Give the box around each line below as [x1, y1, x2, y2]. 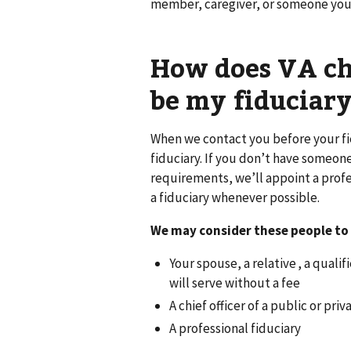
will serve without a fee [169, 273, 300, 291]
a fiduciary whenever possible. [150, 188, 320, 206]
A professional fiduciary [169, 320, 301, 338]
